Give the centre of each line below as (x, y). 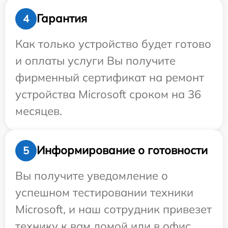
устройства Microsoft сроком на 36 (108, 94)
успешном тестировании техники (104, 192)
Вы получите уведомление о (92, 175)
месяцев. (39, 111)
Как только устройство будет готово (113, 44)
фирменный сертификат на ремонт (110, 77)
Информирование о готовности (122, 150)
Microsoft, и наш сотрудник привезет (113, 209)
